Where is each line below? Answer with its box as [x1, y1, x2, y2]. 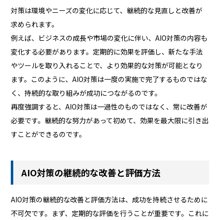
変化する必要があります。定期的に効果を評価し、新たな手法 [11, 47, 203, 57]
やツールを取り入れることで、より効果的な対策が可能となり [11, 60, 203, 71]
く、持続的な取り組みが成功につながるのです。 [11, 88, 162, 98]
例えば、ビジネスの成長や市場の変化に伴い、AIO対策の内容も [11, 33, 208, 43]
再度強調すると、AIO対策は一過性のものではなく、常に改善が [11, 102, 208, 112]
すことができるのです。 [11, 129, 86, 139]
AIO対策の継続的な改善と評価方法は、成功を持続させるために [11, 194, 208, 204]
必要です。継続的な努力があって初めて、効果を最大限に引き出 [11, 115, 209, 126]
